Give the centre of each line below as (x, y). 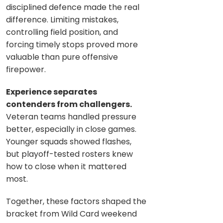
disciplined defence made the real (73, 7)
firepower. (26, 69)
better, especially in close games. (71, 129)
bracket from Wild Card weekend (71, 214)
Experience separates (52, 92)
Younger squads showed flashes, (69, 141)
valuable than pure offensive (62, 57)
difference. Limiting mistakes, (62, 19)
